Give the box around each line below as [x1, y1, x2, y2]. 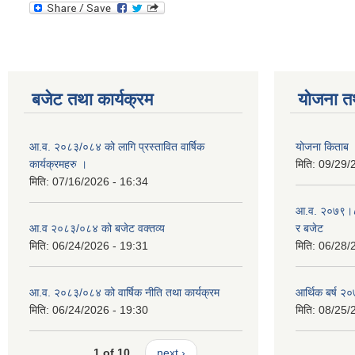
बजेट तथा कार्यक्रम [32, 89, 153, 109]
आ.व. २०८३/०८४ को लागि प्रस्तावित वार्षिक [29, 139, 204, 153]
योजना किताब [296, 139, 349, 153]
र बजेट [296, 221, 323, 235]
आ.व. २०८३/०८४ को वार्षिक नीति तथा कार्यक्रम [29, 285, 219, 299]
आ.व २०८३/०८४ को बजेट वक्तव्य [29, 221, 165, 235]
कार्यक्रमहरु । [29, 157, 87, 170]
